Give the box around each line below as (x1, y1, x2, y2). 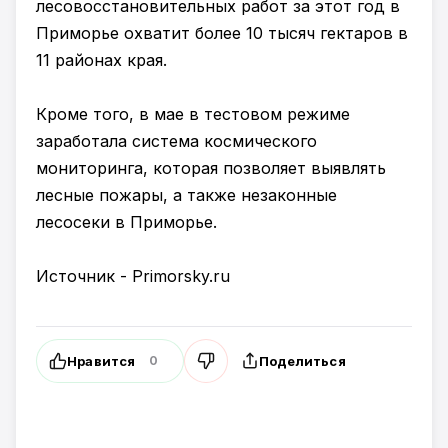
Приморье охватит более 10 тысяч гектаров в (36, 23, 408, 43)
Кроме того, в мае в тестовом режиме (36, 104, 350, 124)
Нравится (67, 352, 136, 369)
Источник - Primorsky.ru (36, 266, 230, 286)
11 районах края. (36, 50, 167, 70)
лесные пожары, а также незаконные (36, 185, 337, 205)
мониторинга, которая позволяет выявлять (36, 158, 386, 178)
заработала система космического (36, 131, 317, 151)
